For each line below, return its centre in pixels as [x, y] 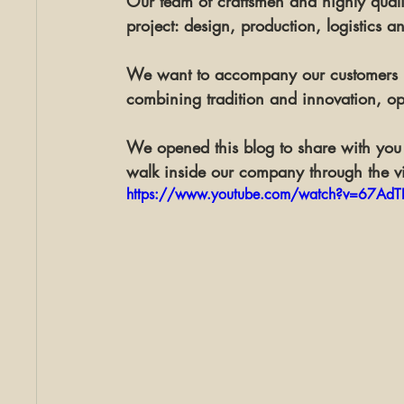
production [278, 25]
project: [155, 25]
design [207, 25]
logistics [354, 25]
